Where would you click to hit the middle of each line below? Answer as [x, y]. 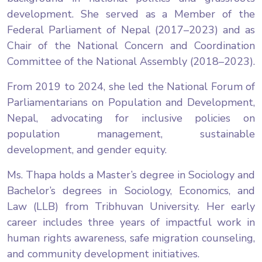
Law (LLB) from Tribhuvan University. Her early [131, 207]
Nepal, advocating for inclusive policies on [131, 118]
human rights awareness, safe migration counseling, [131, 238]
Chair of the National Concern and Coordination [131, 46]
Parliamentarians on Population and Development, [131, 103]
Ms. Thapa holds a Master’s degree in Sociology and [131, 175]
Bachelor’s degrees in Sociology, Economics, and [131, 191]
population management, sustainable [131, 134]
